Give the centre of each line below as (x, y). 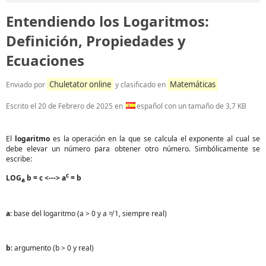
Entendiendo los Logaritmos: (107, 21)
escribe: (19, 159)
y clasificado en (140, 84)
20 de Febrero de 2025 (75, 106)
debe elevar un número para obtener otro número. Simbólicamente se (133, 148)
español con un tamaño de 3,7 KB (191, 106)
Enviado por (26, 84)
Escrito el (22, 106)
